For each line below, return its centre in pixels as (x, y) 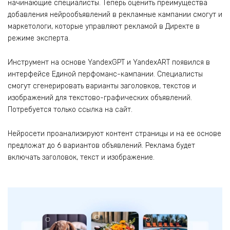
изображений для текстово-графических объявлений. (100, 98)
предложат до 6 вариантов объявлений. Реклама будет (101, 145)
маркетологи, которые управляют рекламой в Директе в (104, 27)
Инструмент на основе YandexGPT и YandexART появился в (109, 62)
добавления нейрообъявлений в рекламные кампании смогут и (115, 15)
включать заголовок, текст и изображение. (82, 157)
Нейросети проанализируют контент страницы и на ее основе (114, 133)
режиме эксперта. (40, 39)
